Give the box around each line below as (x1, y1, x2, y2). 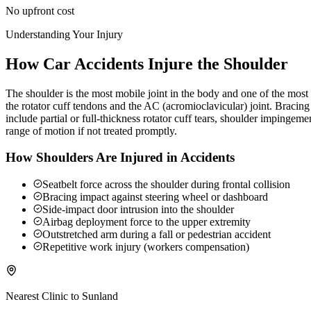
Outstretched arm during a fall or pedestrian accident (42, 228, 271, 241)
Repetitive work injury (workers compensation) (42, 241, 249, 253)
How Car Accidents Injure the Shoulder (6, 54, 288, 73)
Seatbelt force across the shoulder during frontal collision (42, 178, 290, 191)
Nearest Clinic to (6, 290, 82, 303)
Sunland (82, 290, 118, 303)
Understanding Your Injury (6, 28, 123, 40)
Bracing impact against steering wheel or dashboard (42, 191, 268, 203)
